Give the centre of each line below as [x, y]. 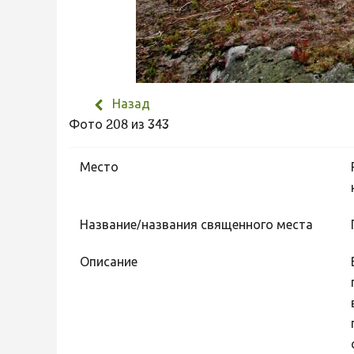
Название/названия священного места [196, 226]
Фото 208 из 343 [122, 126]
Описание [108, 263]
